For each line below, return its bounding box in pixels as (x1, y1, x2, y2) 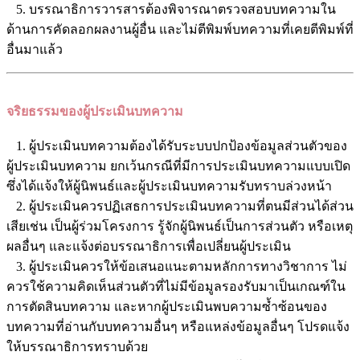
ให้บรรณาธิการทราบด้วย (6, 339, 148, 354)
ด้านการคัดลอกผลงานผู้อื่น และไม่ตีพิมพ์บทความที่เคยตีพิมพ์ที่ (6, 22, 354, 36)
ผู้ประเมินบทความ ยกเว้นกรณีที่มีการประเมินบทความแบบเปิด (6, 158, 350, 173)
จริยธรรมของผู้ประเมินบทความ (6, 104, 183, 118)
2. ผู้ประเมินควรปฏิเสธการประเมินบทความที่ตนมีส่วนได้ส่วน (6, 198, 354, 213)
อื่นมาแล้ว (6, 42, 63, 56)
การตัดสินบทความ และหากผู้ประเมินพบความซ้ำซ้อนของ (6, 299, 327, 313)
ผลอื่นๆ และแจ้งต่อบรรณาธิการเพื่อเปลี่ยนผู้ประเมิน (6, 239, 291, 253)
